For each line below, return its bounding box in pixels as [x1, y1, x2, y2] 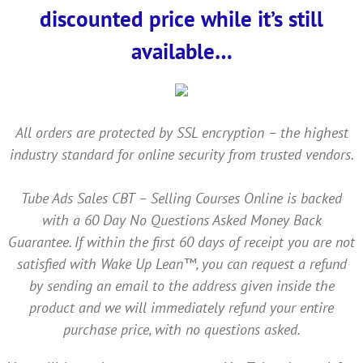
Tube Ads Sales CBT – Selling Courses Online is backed [21, 188, 342, 207]
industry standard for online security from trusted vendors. [9, 144, 354, 164]
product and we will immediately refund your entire [29, 297, 334, 317]
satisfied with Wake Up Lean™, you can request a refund [16, 254, 347, 273]
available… [130, 36, 233, 65]
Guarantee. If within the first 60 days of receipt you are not [8, 232, 355, 251]
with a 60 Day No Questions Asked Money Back [41, 210, 322, 229]
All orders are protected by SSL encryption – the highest [15, 122, 348, 142]
